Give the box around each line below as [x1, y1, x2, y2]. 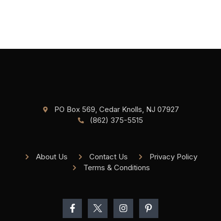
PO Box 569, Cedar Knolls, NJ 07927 [54, 104, 179, 114]
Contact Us [89, 151, 128, 161]
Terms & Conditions [83, 162, 150, 172]
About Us [36, 151, 68, 161]
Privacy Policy [149, 151, 197, 161]
